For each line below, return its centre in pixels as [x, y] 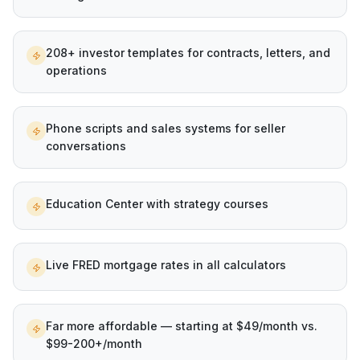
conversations [86, 146]
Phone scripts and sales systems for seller [166, 128]
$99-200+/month [94, 344]
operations [76, 70]
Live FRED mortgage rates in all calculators [166, 265]
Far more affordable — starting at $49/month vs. [182, 326]
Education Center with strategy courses [157, 204]
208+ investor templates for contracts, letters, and [188, 53]
